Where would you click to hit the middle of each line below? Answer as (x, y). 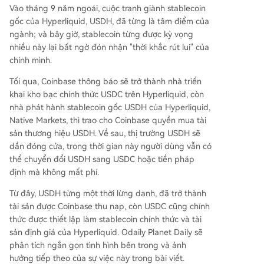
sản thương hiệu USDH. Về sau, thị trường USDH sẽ (105, 133)
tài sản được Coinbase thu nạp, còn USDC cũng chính (110, 206)
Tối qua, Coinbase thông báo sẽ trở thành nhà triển (105, 81)
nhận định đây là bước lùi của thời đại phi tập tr (108, 15)
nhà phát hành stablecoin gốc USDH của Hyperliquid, (110, 107)
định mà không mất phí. (54, 172)
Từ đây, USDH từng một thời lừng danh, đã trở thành (108, 193)
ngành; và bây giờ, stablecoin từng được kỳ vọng (101, 34)
